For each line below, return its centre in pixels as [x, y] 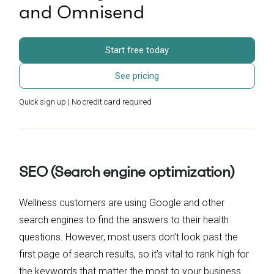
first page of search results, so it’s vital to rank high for [134, 254]
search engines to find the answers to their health [124, 220]
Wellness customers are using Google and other [122, 203]
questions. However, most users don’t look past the [128, 237]
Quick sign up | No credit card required [85, 102]
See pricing [137, 76]
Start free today [137, 50]
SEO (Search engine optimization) [127, 172]
